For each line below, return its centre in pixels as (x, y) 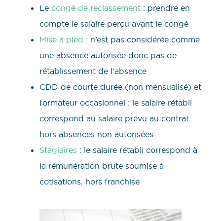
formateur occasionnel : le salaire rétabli (116, 103)
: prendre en (165, 8)
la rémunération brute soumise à (102, 166)
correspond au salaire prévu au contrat (114, 119)
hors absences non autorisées (96, 134)
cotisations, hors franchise (90, 182)
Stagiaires (58, 150)
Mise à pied (61, 40)
